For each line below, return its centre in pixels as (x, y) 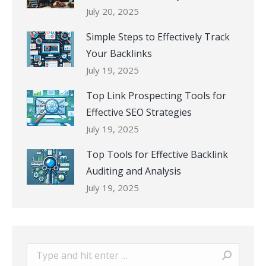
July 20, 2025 (113, 11)
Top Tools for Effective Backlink (157, 154)
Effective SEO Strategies (139, 112)
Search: (42, 251)
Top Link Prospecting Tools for (156, 95)
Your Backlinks (119, 53)
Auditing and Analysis (134, 171)
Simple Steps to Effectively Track (158, 37)
